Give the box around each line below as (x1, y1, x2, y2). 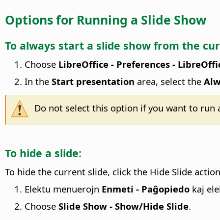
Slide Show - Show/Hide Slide (58, 199, 189, 212)
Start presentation (52, 75, 135, 87)
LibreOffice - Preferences (58, 57, 170, 70)
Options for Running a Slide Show (5, 11, 206, 28)
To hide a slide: (5, 145, 82, 160)
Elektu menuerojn (25, 182, 102, 195)
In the (25, 75, 52, 87)
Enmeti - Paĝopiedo (102, 182, 190, 195)
